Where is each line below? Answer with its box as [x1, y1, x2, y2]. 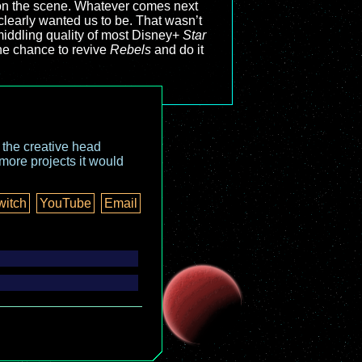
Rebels [110, 43, 151, 57]
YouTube [40, 196, 91, 210]
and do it [151, 43, 204, 57]
